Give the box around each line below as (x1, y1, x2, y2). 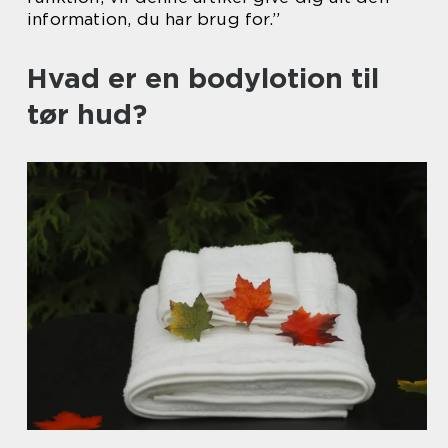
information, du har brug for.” (27, 9, 280, 29)
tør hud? (27, 97, 147, 131)
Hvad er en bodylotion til (27, 61, 379, 95)
